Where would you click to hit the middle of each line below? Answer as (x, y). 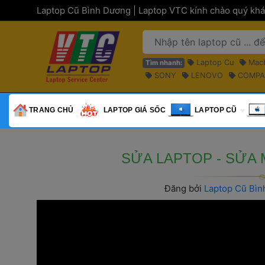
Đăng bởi (185, 188)
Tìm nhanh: (164, 63)
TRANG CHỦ (51, 110)
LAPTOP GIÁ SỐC (134, 110)
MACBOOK (174, 88)
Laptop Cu (215, 62)
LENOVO (207, 75)
